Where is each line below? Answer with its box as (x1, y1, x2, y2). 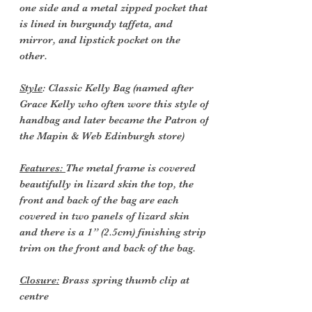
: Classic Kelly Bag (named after (42, 81, 194, 95)
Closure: (19, 274, 59, 287)
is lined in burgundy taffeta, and (19, 17, 173, 31)
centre (19, 290, 49, 303)
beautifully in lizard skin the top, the (19, 178, 194, 191)
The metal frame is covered (65, 162, 196, 175)
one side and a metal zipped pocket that (19, 1, 208, 15)
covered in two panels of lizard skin (19, 210, 189, 223)
